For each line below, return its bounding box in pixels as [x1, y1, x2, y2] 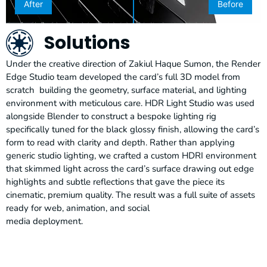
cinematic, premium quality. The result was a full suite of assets [6, 189, 255, 201]
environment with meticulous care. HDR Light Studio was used [6, 97, 254, 110]
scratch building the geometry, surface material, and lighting [6, 84, 247, 97]
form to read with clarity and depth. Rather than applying [6, 136, 235, 149]
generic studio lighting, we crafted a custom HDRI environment [6, 150, 256, 162]
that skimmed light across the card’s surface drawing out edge [6, 163, 254, 175]
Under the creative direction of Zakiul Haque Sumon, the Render [6, 58, 260, 70]
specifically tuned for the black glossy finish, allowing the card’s [6, 123, 259, 136]
